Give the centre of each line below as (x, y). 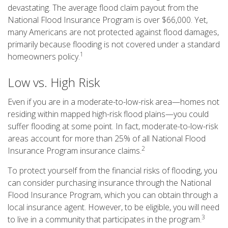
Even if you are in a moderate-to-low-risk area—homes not (113, 102)
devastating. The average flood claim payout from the (103, 8)
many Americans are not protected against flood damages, (113, 32)
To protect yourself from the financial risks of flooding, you (112, 170)
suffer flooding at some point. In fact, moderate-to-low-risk (113, 126)
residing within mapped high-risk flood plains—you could (108, 114)
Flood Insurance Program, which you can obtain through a (113, 195)
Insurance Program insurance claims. (75, 151)
